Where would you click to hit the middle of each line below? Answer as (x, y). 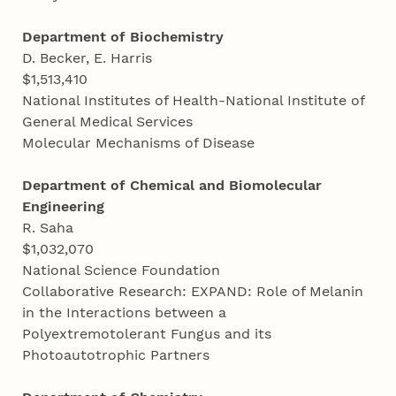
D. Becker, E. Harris (90, 58)
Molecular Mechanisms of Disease (141, 143)
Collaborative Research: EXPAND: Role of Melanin (193, 292)
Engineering (64, 207)
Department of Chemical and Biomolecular (172, 186)
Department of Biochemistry (123, 37)
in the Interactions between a (125, 313)
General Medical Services (110, 122)
